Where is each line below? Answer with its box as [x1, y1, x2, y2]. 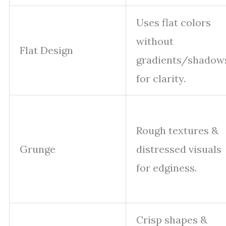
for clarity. [136, 72, 186, 85]
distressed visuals [136, 143, 221, 155]
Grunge [20, 143, 55, 155]
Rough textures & [136, 124, 218, 137]
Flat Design [20, 44, 73, 56]
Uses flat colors [136, 16, 211, 29]
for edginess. [136, 161, 197, 174]
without [136, 35, 174, 47]
